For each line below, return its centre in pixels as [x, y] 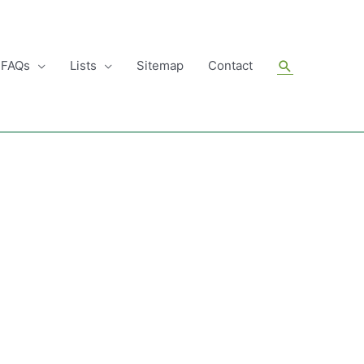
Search [302, 65]
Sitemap [160, 65]
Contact [230, 65]
